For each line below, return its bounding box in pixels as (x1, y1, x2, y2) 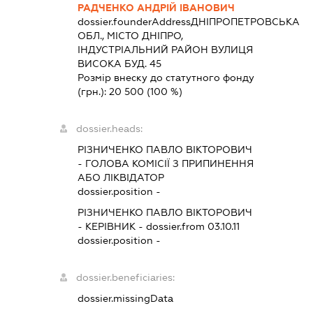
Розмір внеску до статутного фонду (78, 72, 255, 84)
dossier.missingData (78, 293, 174, 305)
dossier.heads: (76, 123, 143, 135)
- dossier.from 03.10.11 (136, 221, 240, 233)
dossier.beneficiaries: (76, 272, 175, 284)
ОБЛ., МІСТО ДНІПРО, (78, 30, 184, 42)
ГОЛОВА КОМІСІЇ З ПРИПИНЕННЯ (85, 158, 254, 170)
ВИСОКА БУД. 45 (78, 58, 162, 70)
